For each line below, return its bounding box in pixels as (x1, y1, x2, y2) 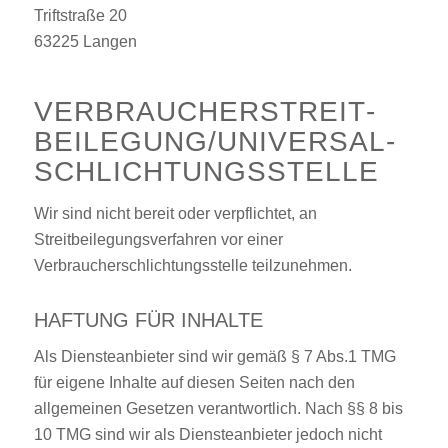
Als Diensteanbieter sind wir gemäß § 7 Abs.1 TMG (33, 348, 396, 366)
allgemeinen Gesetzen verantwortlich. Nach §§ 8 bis (33, 400, 403, 418)
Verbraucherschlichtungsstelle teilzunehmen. (33, 256, 352, 274)
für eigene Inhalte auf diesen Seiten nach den (33, 374, 355, 392)
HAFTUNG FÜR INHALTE (33, 308, 263, 331)
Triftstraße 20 (33, 7, 127, 25)
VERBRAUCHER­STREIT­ (33, 96, 375, 128)
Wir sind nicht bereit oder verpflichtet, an (33, 204, 317, 222)
